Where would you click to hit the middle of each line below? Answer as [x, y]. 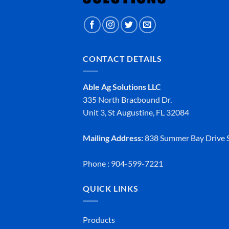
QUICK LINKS [111, 189]
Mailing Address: [113, 138]
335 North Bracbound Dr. [127, 100]
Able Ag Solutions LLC [122, 87]
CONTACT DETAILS [122, 59]
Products [99, 219]
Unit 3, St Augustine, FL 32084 [136, 112]
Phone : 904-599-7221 [123, 164]
